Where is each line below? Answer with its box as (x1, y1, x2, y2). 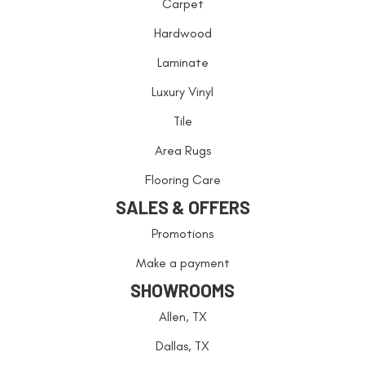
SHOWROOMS (130, 279, 235, 301)
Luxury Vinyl (152, 83, 213, 99)
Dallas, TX (156, 337, 209, 354)
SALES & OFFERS (115, 196, 250, 218)
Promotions (152, 225, 213, 241)
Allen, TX (158, 308, 207, 324)
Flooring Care (144, 171, 221, 187)
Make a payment (135, 254, 230, 270)
